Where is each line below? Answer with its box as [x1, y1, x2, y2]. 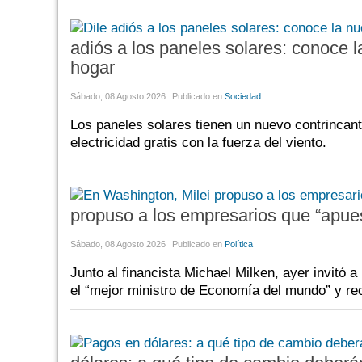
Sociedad [225, 90, 261, 101]
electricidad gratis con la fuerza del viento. [70, 134, 326, 150]
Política [225, 238, 253, 249]
